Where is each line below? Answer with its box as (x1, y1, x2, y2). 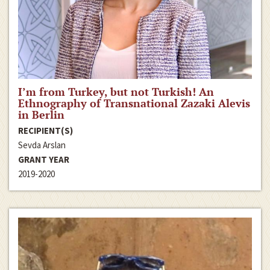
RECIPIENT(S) (18, 125, 73, 137)
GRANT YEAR (18, 154, 69, 166)
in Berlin (18, 107, 64, 122)
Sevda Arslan (18, 139, 66, 151)
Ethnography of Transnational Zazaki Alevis (18, 96, 250, 111)
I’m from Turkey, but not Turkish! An (18, 84, 214, 99)
